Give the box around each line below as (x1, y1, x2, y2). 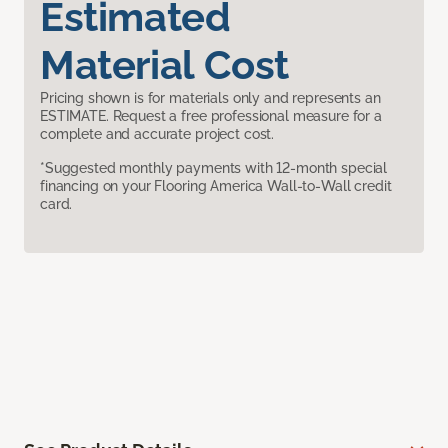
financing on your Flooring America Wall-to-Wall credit (40, 177, 392, 194)
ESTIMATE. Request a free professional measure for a (40, 107, 382, 124)
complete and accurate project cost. (40, 125, 275, 142)
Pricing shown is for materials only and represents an (40, 89, 381, 106)
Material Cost (40, 40, 289, 88)
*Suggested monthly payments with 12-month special (40, 159, 388, 176)
